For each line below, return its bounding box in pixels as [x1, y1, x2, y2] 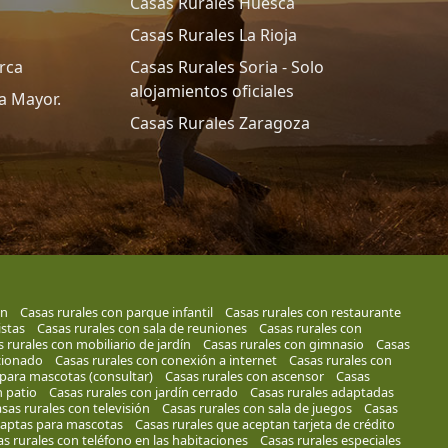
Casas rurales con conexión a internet [54, 351, 277, 369]
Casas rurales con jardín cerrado [48, 383, 238, 401]
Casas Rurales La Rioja [129, 24, 297, 46]
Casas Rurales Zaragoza [129, 112, 310, 134]
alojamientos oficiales [129, 80, 294, 102]
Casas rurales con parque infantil [19, 303, 213, 321]
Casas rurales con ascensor [164, 367, 324, 385]
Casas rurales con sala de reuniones [36, 319, 247, 337]
